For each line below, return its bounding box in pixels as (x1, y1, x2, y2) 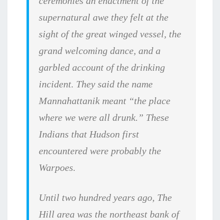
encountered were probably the (39, 145, 162, 157)
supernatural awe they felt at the (39, 12, 169, 23)
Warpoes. (39, 162, 76, 173)
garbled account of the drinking (39, 62, 165, 73)
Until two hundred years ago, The (39, 192, 172, 203)
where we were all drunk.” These (39, 112, 169, 123)
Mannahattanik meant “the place (39, 95, 171, 107)
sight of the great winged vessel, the (39, 28, 182, 40)
